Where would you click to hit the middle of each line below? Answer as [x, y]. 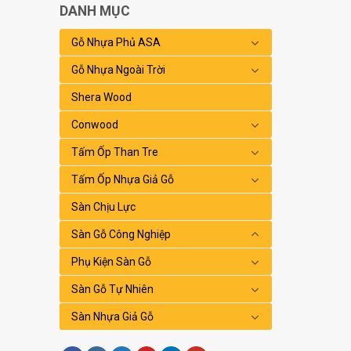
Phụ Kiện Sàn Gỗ [112, 262]
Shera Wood [102, 98]
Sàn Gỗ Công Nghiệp [121, 235]
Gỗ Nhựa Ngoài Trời [119, 70]
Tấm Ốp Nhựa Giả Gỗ [123, 180]
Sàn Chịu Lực [104, 207]
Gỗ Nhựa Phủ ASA [116, 43]
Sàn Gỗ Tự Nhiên [113, 289]
